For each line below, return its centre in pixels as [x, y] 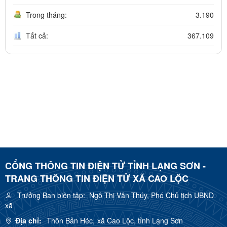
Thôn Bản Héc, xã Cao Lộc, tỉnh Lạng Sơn [115, 221]
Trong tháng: [46, 15]
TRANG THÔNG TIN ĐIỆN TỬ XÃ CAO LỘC [97, 179]
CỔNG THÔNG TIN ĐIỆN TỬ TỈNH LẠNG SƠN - [105, 166]
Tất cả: [37, 36]
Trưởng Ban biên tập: [51, 195]
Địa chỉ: [28, 221]
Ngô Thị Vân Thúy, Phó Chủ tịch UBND [149, 195]
